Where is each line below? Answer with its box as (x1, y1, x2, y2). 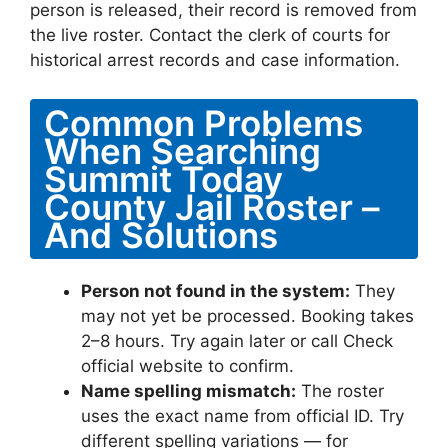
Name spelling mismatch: (81, 380, 296, 401)
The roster (296, 380, 384, 401)
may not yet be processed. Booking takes (81, 305, 414, 326)
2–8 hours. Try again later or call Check (81, 330, 393, 351)
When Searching (44, 129, 321, 172)
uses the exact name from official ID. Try (81, 405, 404, 426)
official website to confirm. (81, 355, 294, 376)
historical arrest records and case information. (30, 50, 400, 70)
